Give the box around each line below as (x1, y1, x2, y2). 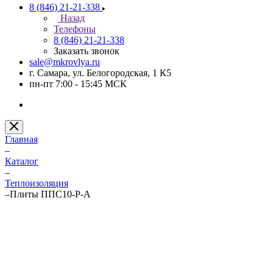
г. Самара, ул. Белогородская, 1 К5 (29, 68, 171, 78)
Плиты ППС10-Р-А (10, 189, 91, 199)
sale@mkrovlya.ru (29, 57, 100, 67)
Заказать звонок (54, 46, 119, 56)
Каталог (5, 156, 38, 166)
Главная (5, 134, 38, 144)
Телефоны (54, 24, 96, 34)
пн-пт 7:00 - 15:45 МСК (29, 79, 127, 89)
